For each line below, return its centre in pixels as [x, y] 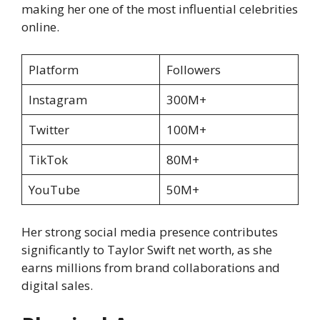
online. [40, 27]
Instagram [57, 99]
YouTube [54, 189]
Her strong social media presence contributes [150, 232]
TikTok [48, 159]
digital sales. [57, 286]
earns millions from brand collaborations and [151, 268]
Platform [53, 69]
